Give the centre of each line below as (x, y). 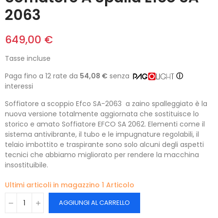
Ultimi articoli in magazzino (53, 185)
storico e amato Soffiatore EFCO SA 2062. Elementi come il (105, 124)
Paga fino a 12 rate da (42, 76)
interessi (19, 86)
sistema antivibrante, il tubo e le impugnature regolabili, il (102, 135)
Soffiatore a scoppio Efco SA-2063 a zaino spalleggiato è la (106, 104)
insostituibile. (27, 165)
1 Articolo (118, 185)
